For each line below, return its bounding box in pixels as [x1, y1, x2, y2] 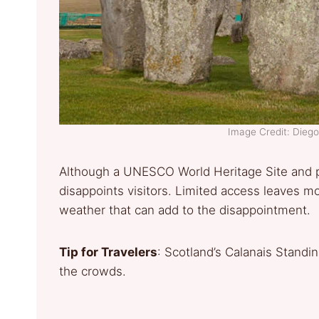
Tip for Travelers [59, 245, 157, 260]
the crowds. [59, 264, 133, 279]
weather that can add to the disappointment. [59, 203, 318, 218]
